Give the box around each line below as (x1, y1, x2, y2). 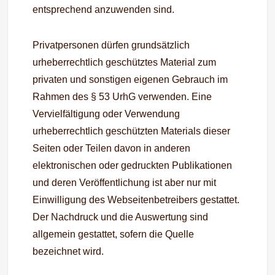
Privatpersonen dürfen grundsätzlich (33, 40, 190, 50)
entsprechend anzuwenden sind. (33, 4, 175, 15)
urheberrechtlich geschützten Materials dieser (33, 126, 231, 136)
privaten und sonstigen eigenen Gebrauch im (33, 74, 228, 85)
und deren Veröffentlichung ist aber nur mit (33, 177, 217, 188)
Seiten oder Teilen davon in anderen (33, 143, 191, 153)
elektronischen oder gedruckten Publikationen (33, 160, 233, 171)
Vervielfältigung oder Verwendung (33, 109, 180, 119)
